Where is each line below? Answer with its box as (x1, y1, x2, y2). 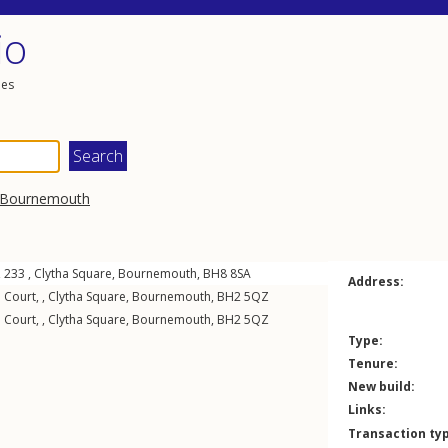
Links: (348, 401, 386, 418)
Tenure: (348, 355, 398, 372)
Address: (348, 273, 404, 290)
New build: (348, 378, 415, 395)
